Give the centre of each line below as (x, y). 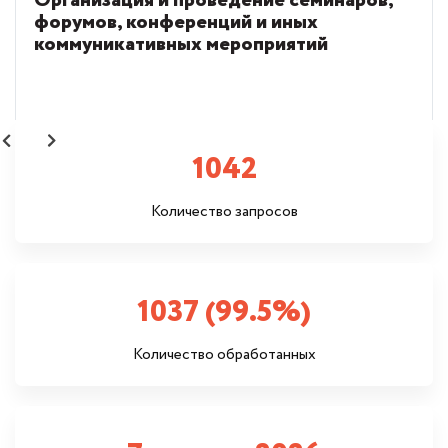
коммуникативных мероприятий (181, 45)
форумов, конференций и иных (176, 23)
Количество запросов (224, 212)
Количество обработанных (224, 355)
